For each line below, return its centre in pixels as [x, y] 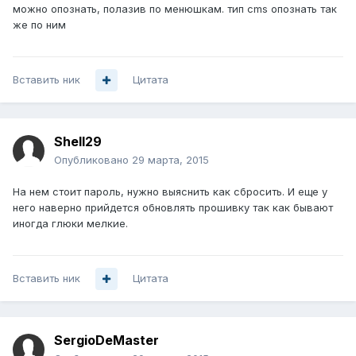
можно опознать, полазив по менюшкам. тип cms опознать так [175, 9]
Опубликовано [93, 160]
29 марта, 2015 [170, 160]
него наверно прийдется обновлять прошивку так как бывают [173, 208]
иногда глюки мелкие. [70, 224]
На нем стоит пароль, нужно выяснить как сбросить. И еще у [170, 192]
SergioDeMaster [106, 341]
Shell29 [78, 142]
